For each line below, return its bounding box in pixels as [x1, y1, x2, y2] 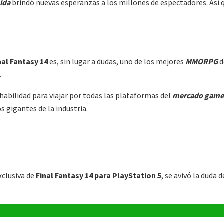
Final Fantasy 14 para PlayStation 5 [36, 170, 161, 180]
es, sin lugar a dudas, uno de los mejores [49, 56, 185, 67]
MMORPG [185, 56, 218, 67]
